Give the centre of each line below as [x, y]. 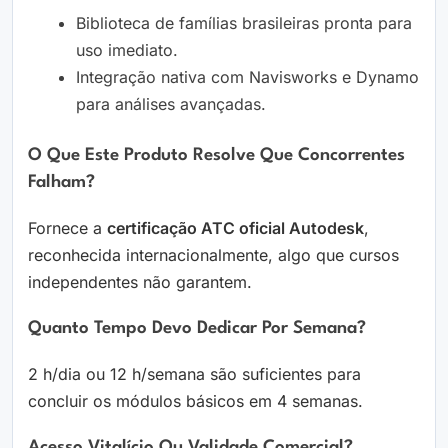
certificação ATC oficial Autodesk [235, 228]
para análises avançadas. [171, 104]
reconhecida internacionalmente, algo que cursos [213, 255]
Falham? [61, 183]
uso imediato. [127, 50]
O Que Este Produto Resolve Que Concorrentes [216, 156]
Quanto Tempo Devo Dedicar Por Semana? [197, 329]
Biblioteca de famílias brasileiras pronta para [244, 23]
